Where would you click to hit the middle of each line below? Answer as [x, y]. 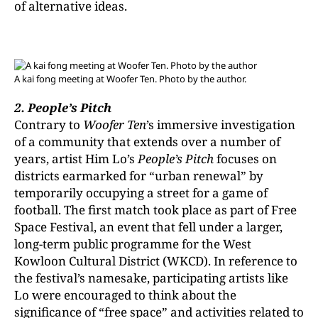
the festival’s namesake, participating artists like [151, 278]
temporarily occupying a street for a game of [141, 193]
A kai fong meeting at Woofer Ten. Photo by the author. [130, 79]
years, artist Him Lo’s [76, 159]
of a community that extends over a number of [147, 142]
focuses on [245, 159]
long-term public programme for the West [133, 244]
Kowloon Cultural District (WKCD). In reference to [156, 261]
